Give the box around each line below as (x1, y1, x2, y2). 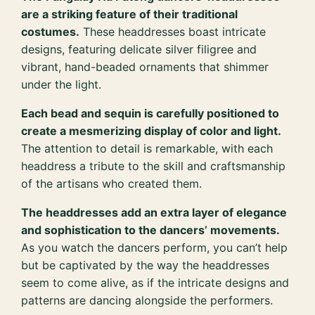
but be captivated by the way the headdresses (21, 257, 270, 272)
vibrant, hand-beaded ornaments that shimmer (21, 59, 269, 74)
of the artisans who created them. (21, 176, 202, 191)
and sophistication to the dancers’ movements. (21, 222, 281, 237)
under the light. (21, 77, 102, 91)
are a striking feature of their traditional (21, 6, 238, 21)
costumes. (21, 24, 80, 39)
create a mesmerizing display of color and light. (21, 123, 282, 138)
